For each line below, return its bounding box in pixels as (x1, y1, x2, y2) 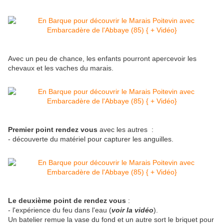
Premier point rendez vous (8, 125, 97, 134)
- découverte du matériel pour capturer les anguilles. (8, 135, 173, 143)
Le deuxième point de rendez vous (8, 196, 126, 205)
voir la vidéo (111, 206, 153, 214)
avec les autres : (97, 125, 153, 134)
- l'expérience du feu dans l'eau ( (8, 206, 111, 214)
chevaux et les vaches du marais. (8, 64, 113, 72)
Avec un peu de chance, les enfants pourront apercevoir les (8, 54, 196, 63)
